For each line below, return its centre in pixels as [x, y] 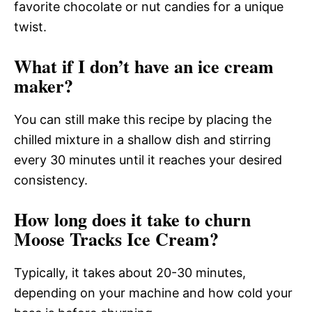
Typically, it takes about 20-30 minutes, [130, 272]
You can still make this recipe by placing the [143, 119]
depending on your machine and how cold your [153, 292]
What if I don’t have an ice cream [144, 66]
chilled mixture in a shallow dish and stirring [142, 139]
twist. [30, 26]
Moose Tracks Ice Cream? [116, 239]
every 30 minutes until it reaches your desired [148, 159]
